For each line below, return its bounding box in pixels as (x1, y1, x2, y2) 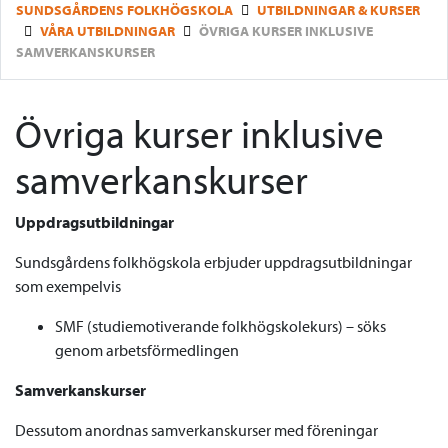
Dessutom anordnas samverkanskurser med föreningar (15, 420, 378, 440)
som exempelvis (15, 276, 121, 296)
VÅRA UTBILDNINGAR (40, 22, 175, 40)
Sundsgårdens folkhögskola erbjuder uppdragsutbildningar (15, 252, 412, 272)
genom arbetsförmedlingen (55, 340, 239, 360)
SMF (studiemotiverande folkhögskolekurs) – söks (55, 316, 386, 336)
